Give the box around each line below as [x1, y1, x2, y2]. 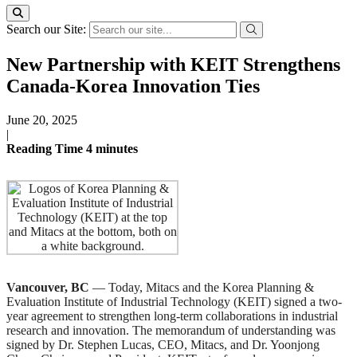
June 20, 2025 [6, 112, 77, 127]
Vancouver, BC [6, 280, 92, 294]
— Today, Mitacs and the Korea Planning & [92, 280, 314, 294]
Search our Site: [6, 22, 89, 36]
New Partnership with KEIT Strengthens [6, 53, 340, 75]
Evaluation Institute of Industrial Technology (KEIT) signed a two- [6, 294, 342, 308]
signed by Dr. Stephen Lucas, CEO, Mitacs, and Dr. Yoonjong [6, 337, 320, 351]
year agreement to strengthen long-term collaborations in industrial [6, 308, 338, 323]
